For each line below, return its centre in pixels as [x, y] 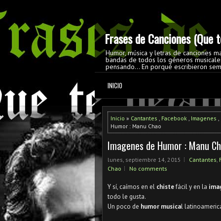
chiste [166, 187]
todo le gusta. [127, 197]
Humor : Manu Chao [136, 126]
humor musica [161, 206]
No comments [148, 168]
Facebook [174, 118]
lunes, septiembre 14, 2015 [144, 160]
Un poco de [124, 206]
